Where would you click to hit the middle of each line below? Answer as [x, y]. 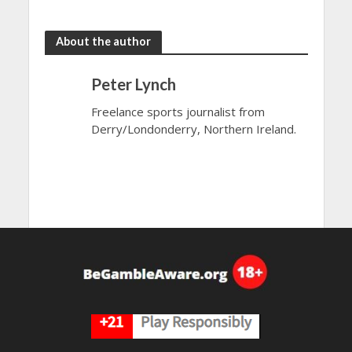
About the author [103, 41]
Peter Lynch [133, 84]
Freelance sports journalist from [178, 111]
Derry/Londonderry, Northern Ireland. [193, 128]
